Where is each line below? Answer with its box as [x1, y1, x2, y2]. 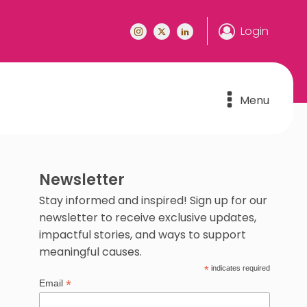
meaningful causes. [38, 244, 142, 260]
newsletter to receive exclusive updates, [38, 210, 256, 225]
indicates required [208, 264, 270, 272]
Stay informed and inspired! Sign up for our [38, 193, 267, 208]
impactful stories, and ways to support [38, 227, 246, 243]
